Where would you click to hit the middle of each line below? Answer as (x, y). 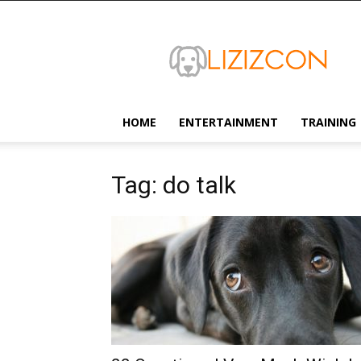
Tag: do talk (174, 185)
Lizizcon (173, 31)
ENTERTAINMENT (228, 122)
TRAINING (328, 122)
